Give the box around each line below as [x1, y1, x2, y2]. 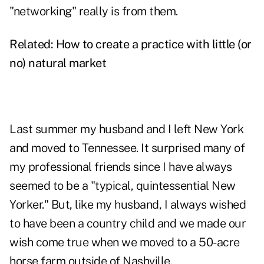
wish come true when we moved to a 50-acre [9, 235, 240, 250]
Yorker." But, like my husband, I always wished [9, 197, 246, 212]
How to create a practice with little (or [55, 37, 252, 52]
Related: [9, 37, 56, 52]
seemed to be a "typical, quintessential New [9, 179, 236, 193]
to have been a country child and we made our [9, 216, 246, 231]
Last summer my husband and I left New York [9, 122, 243, 137]
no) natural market [9, 56, 106, 71]
